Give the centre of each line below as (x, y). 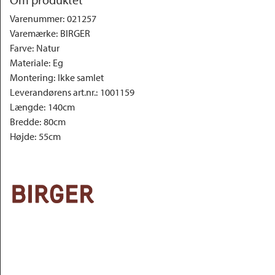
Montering (32, 77)
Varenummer (36, 18)
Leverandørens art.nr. (53, 92)
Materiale (29, 63)
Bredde (25, 122)
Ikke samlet (81, 77)
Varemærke (33, 33)
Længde (27, 107)
